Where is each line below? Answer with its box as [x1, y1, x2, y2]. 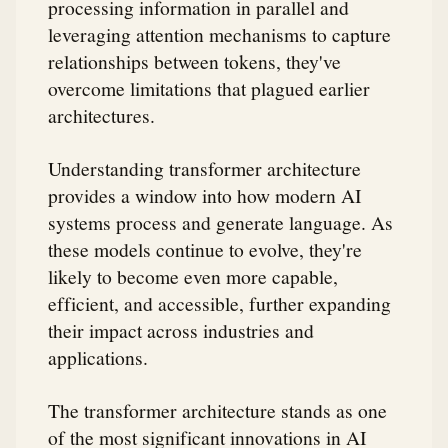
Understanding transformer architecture [48, 155, 361, 182]
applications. [48, 344, 148, 371]
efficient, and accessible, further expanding [48, 290, 391, 317]
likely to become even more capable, [48, 263, 338, 290]
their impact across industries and [48, 317, 314, 344]
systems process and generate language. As [48, 209, 393, 236]
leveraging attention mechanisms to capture [48, 20, 391, 47]
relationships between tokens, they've [48, 47, 341, 74]
